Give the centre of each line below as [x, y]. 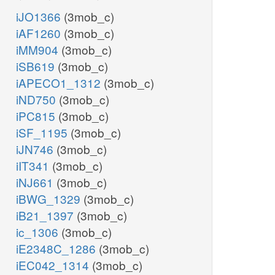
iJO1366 [40, 17]
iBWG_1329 [50, 199]
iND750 [37, 99]
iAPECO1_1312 [60, 83]
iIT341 [34, 166]
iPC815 [37, 116]
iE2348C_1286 [57, 249]
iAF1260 [40, 33]
